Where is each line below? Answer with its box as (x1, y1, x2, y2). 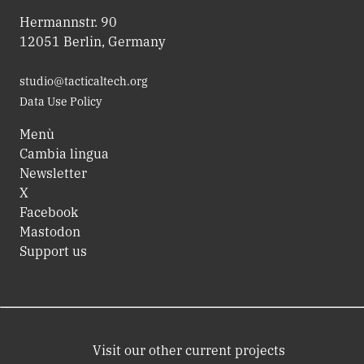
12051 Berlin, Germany (19, 33, 166, 50)
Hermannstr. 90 (19, 14, 117, 30)
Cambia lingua (19, 145, 109, 162)
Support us (19, 243, 87, 259)
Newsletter (19, 165, 87, 181)
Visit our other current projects (92, 342, 285, 358)
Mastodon (19, 223, 80, 240)
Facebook (19, 204, 78, 220)
